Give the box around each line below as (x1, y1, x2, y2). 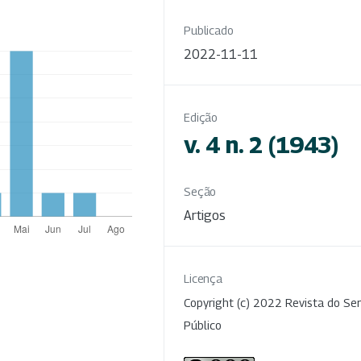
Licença (184, 271, 223, 285)
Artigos (184, 207, 226, 223)
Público (184, 317, 222, 332)
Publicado (184, 23, 234, 37)
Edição (184, 110, 218, 124)
